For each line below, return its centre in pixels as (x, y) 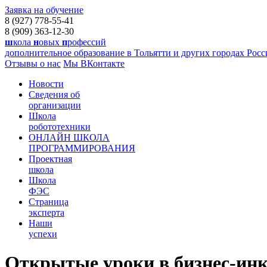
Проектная (50, 159)
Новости (46, 84)
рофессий (87, 42)
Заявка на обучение (44, 10)
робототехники (60, 127)
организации (55, 105)
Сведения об (54, 94)
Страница (49, 202)
